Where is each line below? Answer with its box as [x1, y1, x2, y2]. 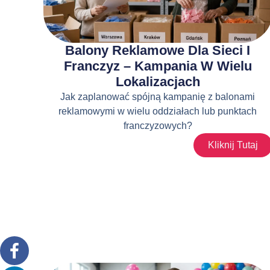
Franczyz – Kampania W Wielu [63, 58, 252, 74]
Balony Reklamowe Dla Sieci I [65, 42, 251, 58]
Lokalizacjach [115, 74, 200, 89]
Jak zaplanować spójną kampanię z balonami [60, 91, 256, 102]
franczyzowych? [123, 120, 192, 131]
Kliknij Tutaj [207, 139, 258, 150]
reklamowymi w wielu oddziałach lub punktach [58, 105, 257, 116]
